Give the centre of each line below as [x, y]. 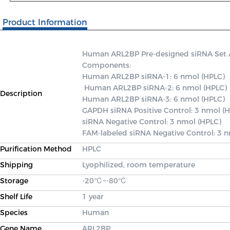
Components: [108, 65]
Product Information [45, 22]
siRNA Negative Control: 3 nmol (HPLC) [153, 122]
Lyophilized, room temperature [139, 165]
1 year [93, 197]
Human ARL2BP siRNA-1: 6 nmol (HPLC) [154, 76]
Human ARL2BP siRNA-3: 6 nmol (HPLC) [155, 99]
